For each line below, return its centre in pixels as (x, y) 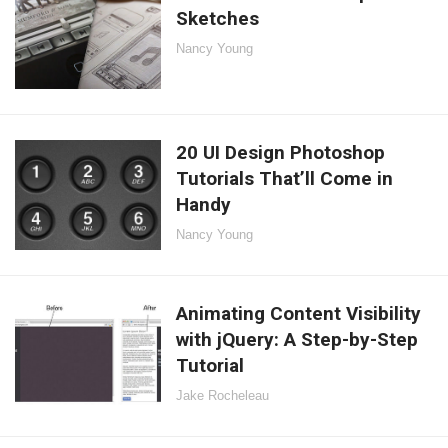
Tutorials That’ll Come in (285, 179)
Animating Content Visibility (299, 314)
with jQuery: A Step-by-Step (297, 340)
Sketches (218, 18)
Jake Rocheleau (223, 396)
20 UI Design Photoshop (281, 153)
